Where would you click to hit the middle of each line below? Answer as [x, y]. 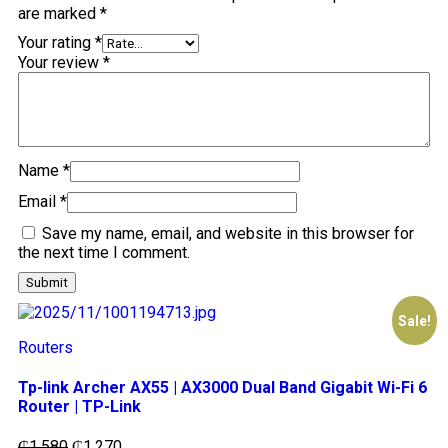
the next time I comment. [104, 252]
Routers [45, 347]
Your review [60, 62]
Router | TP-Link [79, 407]
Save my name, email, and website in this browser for [228, 233]
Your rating [56, 42]
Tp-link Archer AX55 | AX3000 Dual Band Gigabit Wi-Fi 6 [222, 388]
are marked [59, 13]
